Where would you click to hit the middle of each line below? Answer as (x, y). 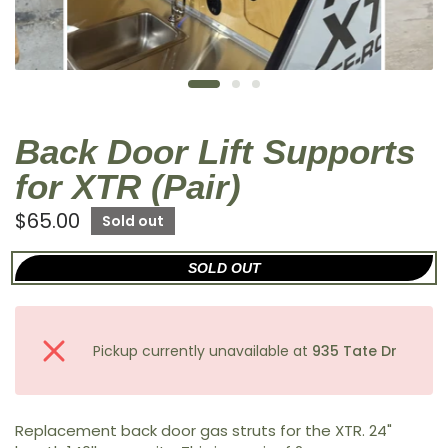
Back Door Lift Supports (215, 151)
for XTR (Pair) (128, 186)
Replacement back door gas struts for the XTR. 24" (204, 430)
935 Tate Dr (355, 350)
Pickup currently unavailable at (203, 350)
